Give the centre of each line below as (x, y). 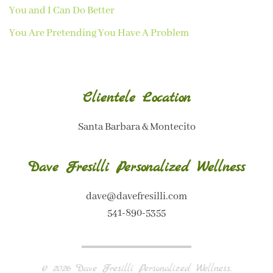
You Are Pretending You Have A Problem (99, 33)
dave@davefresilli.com (136, 196)
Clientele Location (136, 98)
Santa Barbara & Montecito (136, 127)
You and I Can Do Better (62, 10)
